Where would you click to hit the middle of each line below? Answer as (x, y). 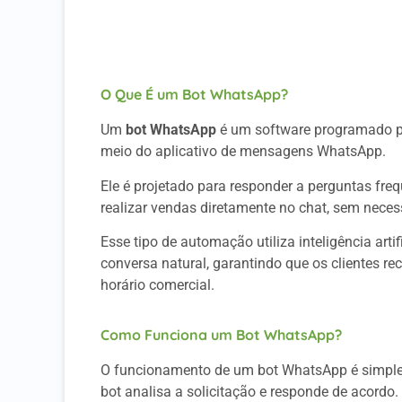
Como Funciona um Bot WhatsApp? (221, 334)
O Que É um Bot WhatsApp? (194, 95)
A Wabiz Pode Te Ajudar (213, 33)
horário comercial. (157, 285)
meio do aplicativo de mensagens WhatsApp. (245, 152)
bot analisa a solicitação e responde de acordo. (249, 391)
